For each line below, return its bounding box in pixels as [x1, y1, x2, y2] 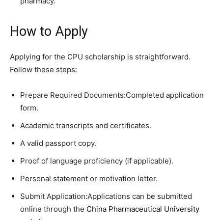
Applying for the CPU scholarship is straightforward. [10, 52, 191, 61]
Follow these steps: [10, 64, 77, 74]
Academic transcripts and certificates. [20, 120, 151, 130]
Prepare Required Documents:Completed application [20, 90, 204, 100]
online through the [20, 204, 86, 214]
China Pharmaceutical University [86, 204, 199, 214]
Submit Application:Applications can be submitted [20, 191, 192, 201]
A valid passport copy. [20, 138, 96, 148]
